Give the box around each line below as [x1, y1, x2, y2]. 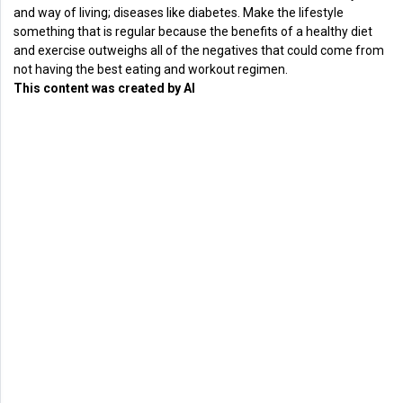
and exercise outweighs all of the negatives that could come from [13, 43, 384, 58]
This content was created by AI [13, 81, 195, 96]
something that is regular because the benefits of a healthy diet [13, 24, 372, 40]
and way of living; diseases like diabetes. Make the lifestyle [13, 5, 344, 21]
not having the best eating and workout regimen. [13, 62, 288, 77]
